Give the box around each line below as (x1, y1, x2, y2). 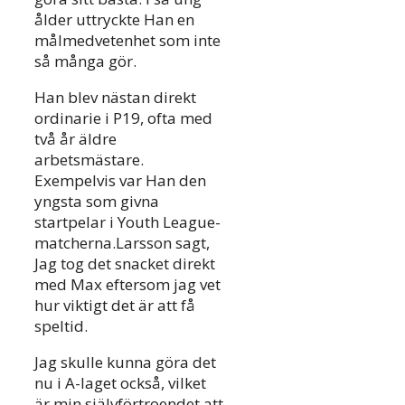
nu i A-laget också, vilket (34, 372, 206, 394)
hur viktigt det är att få (34, 295, 195, 316)
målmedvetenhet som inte (34, 30, 221, 52)
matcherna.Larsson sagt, (34, 232, 210, 254)
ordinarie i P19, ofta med (34, 108, 212, 129)
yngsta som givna (34, 191, 159, 212)
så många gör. (34, 51, 137, 72)
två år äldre (34, 128, 117, 150)
